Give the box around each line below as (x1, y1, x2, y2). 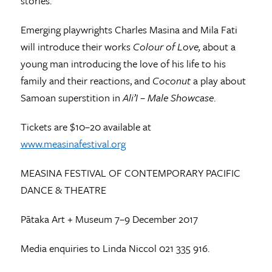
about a (200, 39, 236, 55)
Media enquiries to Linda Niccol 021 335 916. (20, 240, 209, 256)
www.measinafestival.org (20, 136, 126, 152)
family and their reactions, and (20, 73, 152, 89)
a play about (190, 73, 246, 89)
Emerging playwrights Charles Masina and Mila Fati (20, 22, 237, 38)
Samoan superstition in (20, 90, 123, 106)
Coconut (152, 73, 191, 89)
